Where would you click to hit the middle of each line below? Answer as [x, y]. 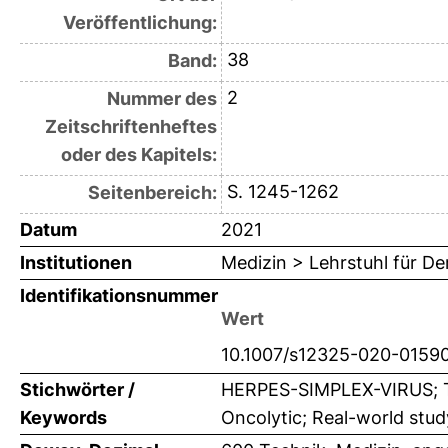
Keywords [63, 418]
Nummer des [161, 99]
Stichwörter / [77, 390]
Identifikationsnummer [119, 296]
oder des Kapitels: [138, 155]
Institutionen [76, 263]
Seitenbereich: [152, 193]
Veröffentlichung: [139, 23]
